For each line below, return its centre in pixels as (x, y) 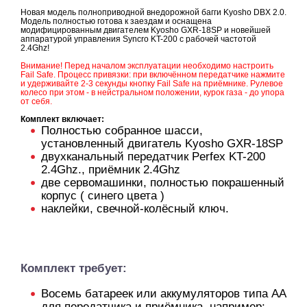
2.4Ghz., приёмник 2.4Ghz (111, 169)
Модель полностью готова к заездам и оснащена (116, 21)
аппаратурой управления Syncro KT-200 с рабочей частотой (138, 39)
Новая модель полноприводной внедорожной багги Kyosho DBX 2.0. (153, 12)
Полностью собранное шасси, (122, 130)
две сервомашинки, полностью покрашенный (163, 182)
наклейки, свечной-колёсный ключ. (135, 208)
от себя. (36, 101)
